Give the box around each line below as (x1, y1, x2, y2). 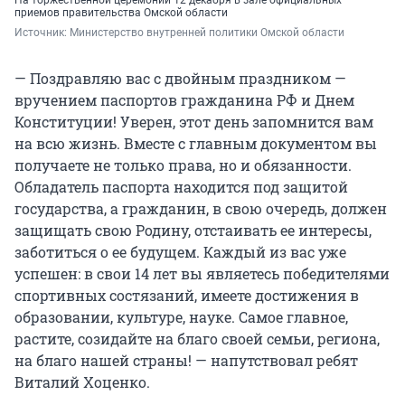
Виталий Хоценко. (14, 372, 150, 392)
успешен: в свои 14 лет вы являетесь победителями (14, 264, 390, 284)
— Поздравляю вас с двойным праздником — (14, 69, 346, 89)
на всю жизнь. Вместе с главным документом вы (14, 134, 377, 154)
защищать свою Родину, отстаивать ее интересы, (14, 221, 372, 240)
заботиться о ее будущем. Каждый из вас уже (14, 242, 346, 262)
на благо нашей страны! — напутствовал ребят (14, 351, 358, 371)
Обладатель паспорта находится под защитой (14, 177, 348, 197)
